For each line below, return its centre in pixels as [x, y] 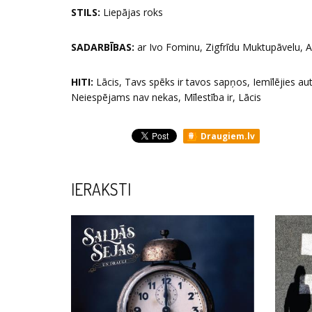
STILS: [86, 12]
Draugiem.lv [227, 136]
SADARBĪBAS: [103, 47]
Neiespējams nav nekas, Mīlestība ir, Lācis [166, 97]
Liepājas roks [132, 12]
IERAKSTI [101, 189]
